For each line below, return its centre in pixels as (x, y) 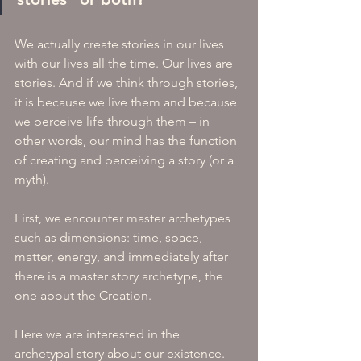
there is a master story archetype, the (120, 276)
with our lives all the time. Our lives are (125, 63)
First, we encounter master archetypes (124, 218)
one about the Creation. (85, 295)
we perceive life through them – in (114, 121)
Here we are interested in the (99, 334)
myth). (32, 179)
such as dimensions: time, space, (110, 237)
